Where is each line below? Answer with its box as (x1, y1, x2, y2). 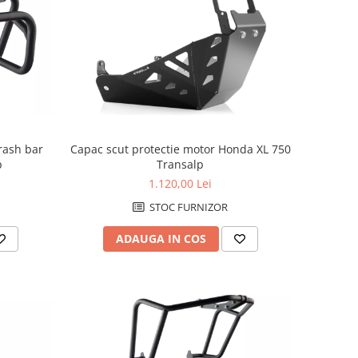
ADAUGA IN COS (115, 231, 206, 247)
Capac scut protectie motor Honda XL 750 (70, 141, 291, 157)
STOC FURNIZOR (147, 200, 229, 215)
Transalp (157, 157, 205, 173)
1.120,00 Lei (149, 176, 213, 192)
